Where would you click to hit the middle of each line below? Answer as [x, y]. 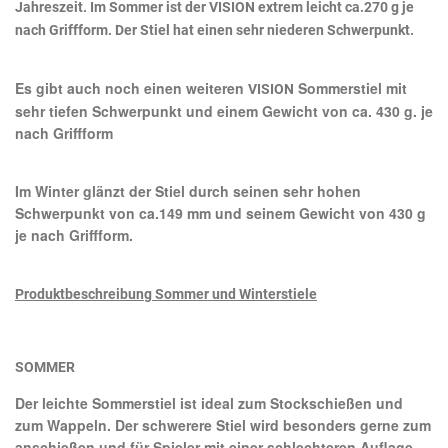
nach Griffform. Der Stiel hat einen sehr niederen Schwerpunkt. [214, 29]
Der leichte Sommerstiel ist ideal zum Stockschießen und [209, 402]
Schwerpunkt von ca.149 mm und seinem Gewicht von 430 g [220, 212]
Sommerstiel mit [350, 87]
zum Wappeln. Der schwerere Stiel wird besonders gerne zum [223, 424]
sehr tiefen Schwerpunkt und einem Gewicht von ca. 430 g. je [224, 110]
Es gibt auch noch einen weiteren [131, 87]
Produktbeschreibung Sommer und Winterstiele [166, 293]
